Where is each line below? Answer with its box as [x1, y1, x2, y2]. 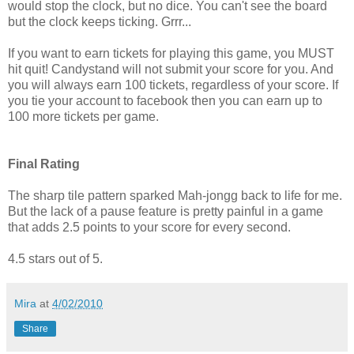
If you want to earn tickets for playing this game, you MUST [8, 47, 334, 61]
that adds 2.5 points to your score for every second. [8, 220, 291, 235]
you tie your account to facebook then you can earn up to [8, 94, 322, 108]
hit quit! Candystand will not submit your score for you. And [8, 62, 333, 77]
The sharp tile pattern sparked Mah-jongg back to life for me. [8, 189, 342, 203]
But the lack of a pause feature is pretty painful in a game [8, 205, 323, 219]
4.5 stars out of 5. [8, 252, 103, 266]
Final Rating [8, 157, 80, 171]
